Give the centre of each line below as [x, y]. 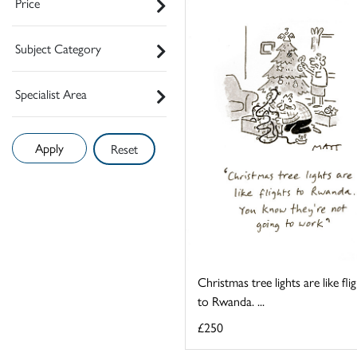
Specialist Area [51, 93]
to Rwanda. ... [231, 300]
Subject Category [58, 48]
